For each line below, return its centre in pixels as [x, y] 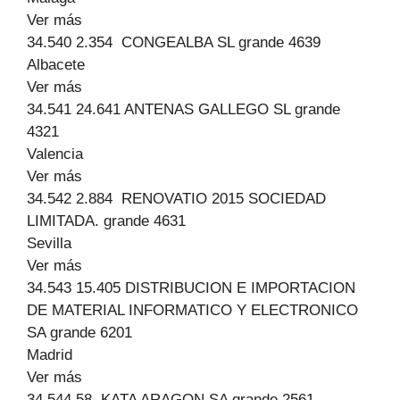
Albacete [56, 65]
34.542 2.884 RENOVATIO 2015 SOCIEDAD [176, 199]
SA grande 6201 [79, 333]
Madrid [50, 355]
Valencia [55, 154]
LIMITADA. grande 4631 [106, 221]
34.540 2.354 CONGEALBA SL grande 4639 [174, 42]
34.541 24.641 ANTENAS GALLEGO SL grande [183, 109]
